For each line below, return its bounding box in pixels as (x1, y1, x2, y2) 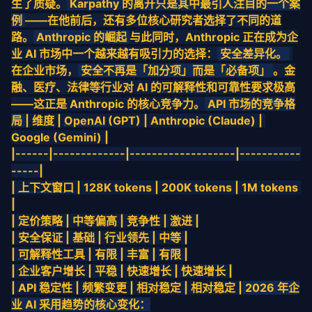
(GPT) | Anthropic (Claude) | (105, 114, 263, 127)
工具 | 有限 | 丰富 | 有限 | (63, 247, 188, 261)
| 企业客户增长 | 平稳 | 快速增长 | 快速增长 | (11, 264, 233, 278)
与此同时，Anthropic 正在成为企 (130, 30, 298, 44)
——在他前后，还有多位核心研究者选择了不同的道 (25, 13, 281, 27)
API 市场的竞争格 (208, 97, 295, 111)
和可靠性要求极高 (206, 80, 295, 94)
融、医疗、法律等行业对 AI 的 (11, 80, 162, 94)
